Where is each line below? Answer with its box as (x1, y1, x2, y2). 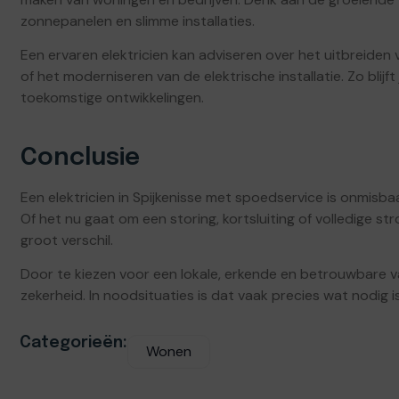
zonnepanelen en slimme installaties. (20, 11, 255, 30)
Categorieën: (20, 335, 127, 351)
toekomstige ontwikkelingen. (20, 88, 204, 108)
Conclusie (20, 146, 140, 171)
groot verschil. (20, 231, 113, 250)
